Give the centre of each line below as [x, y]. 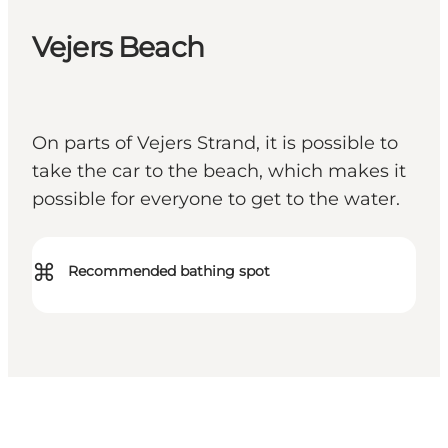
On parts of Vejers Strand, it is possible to [215, 143]
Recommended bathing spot [169, 271]
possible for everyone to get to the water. [216, 199]
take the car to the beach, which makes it [219, 171]
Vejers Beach [118, 47]
